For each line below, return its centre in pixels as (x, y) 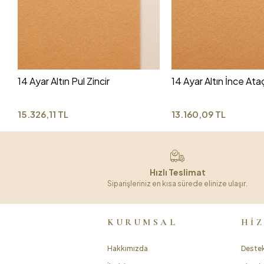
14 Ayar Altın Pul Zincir (64, 81)
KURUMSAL (142, 222)
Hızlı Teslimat (177, 172)
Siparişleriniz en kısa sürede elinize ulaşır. (177, 183)
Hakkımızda (128, 248)
